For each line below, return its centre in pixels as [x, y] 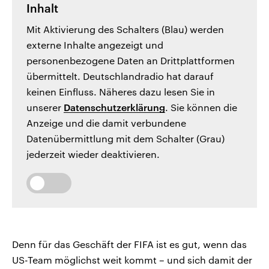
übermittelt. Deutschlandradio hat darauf [120, 76]
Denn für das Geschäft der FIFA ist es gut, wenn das [129, 244]
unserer [45, 107]
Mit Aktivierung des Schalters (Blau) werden [125, 29]
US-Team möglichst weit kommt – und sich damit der [132, 260]
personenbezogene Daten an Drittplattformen [131, 61]
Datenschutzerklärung [114, 107]
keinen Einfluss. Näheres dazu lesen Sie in [121, 92]
